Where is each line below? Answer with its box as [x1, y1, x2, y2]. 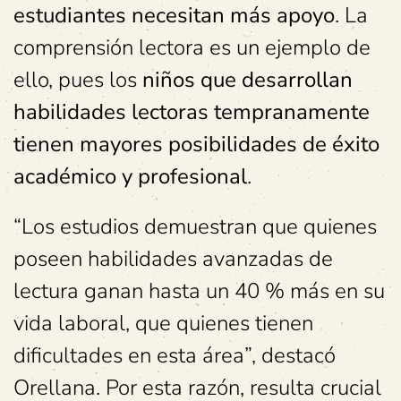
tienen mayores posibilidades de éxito [13, 129, 380, 158]
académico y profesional [13, 161, 247, 191]
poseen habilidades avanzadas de [13, 243, 333, 273]
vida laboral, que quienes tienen [13, 308, 313, 337]
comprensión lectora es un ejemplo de [13, 32, 371, 62]
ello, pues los [13, 64, 142, 94]
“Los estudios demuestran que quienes [13, 211, 377, 241]
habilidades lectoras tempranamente [13, 97, 370, 126]
